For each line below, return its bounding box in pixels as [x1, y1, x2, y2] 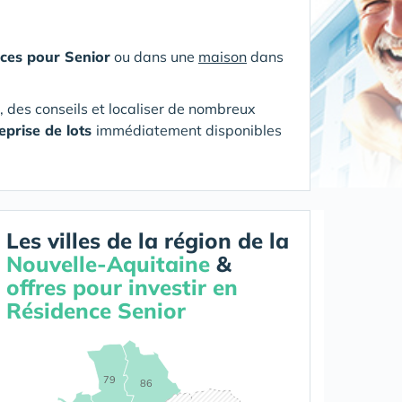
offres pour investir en [6, 274, 238, 301]
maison [198, 48, 247, 66]
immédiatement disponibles [96, 121, 282, 139]
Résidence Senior [6, 297, 186, 324]
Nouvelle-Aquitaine [6, 250, 210, 277]
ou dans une [110, 48, 198, 66]
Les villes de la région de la [6, 227, 289, 254]
